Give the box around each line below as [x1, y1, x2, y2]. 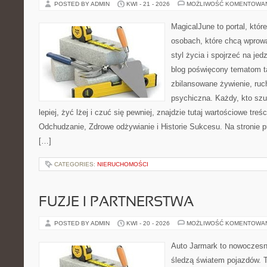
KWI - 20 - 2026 [126, 220, 170, 226]
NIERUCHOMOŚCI [97, 161, 148, 167]
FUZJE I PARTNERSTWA [39, 196, 194, 209]
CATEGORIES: [54, 161, 97, 167]
